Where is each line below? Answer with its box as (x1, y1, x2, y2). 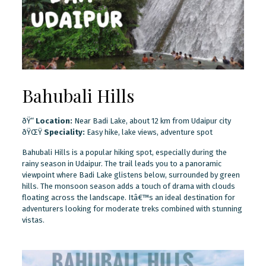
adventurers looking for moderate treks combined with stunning (21, 204, 242, 213)
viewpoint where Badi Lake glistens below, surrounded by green (21, 170, 240, 179)
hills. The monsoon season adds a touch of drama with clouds (21, 181, 235, 191)
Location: (35, 116, 72, 125)
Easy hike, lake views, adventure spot (84, 127, 213, 137)
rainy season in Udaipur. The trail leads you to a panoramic (21, 159, 221, 168)
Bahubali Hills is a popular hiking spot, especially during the (21, 147, 227, 157)
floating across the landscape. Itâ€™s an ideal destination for (21, 192, 235, 202)
